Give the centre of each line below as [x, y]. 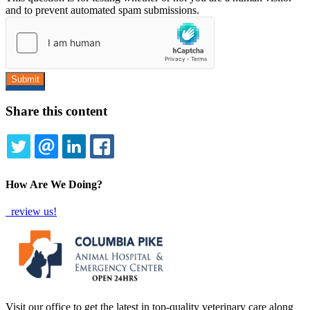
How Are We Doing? [54, 185]
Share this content [56, 111]
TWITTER [65, 163]
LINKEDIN [123, 163]
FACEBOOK [155, 163]
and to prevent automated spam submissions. [102, 10]
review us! [33, 212]
